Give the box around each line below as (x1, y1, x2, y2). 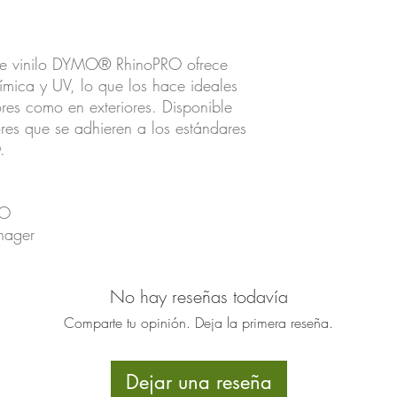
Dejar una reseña (125, 370, 272, 395)
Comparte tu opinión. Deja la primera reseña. (64, 313, 333, 333)
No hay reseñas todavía (109, 284, 288, 309)
